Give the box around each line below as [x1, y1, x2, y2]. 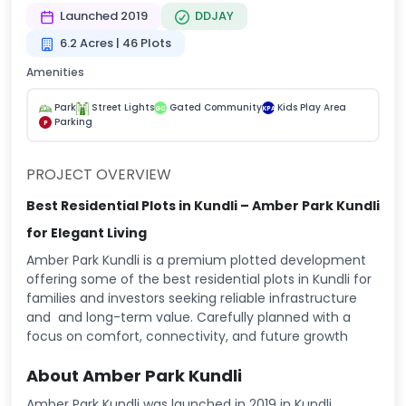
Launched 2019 [60, 7, 149, 25]
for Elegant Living [26, 224, 147, 243]
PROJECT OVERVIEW [26, 164, 171, 186]
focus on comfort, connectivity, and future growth [26, 327, 348, 346]
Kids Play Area [277, 101, 346, 115]
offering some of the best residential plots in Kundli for [26, 270, 372, 289]
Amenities [26, 64, 84, 81]
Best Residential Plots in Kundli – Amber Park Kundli [26, 197, 380, 216]
